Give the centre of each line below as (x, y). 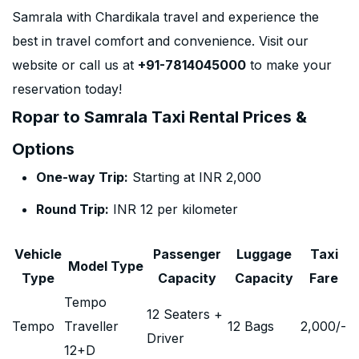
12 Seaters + (185, 314)
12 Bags (251, 326)
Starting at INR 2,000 (195, 177)
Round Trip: (73, 209)
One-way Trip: (82, 177)
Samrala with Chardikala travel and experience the (165, 17)
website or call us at (75, 65)
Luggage (264, 254)
